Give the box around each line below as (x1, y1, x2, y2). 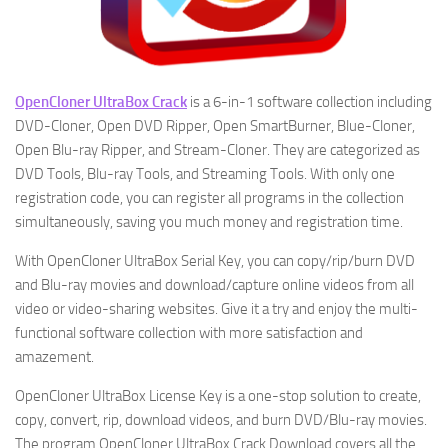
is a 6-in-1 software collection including (187, 93, 432, 111)
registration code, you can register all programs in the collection (15, 189, 404, 207)
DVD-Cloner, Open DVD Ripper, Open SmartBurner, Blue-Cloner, (15, 117, 415, 135)
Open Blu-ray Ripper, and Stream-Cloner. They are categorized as (15, 141, 420, 159)
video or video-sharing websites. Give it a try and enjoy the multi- (15, 300, 418, 318)
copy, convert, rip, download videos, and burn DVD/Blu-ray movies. (15, 411, 427, 429)
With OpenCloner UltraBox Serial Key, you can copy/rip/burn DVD (15, 252, 415, 270)
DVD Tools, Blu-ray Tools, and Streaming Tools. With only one (15, 165, 395, 183)
